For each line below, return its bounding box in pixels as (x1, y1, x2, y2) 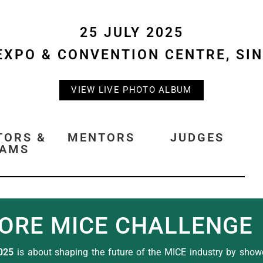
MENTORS (68, 130, 135, 144)
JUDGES (170, 130, 224, 144)
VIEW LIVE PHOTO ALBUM (71, 85, 192, 95)
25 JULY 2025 (79, 25, 184, 41)
